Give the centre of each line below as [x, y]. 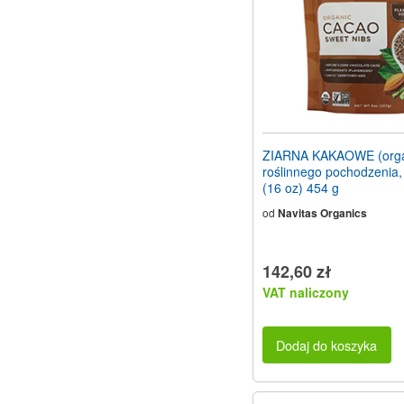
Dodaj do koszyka [327, 344]
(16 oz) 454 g [301, 188]
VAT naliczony [306, 293]
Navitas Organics [322, 213]
